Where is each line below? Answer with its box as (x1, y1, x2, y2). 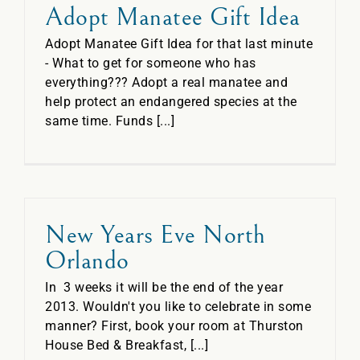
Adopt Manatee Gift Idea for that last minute (45, 36, 313, 51)
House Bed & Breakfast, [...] (45, 337, 208, 353)
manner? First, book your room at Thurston (45, 318, 304, 333)
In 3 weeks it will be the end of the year (45, 280, 283, 295)
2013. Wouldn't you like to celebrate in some (45, 299, 311, 314)
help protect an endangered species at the (45, 94, 297, 109)
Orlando (45, 246, 129, 276)
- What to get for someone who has (45, 55, 256, 71)
